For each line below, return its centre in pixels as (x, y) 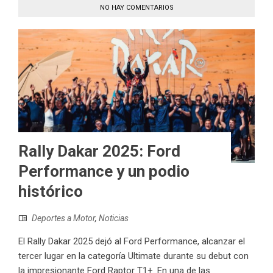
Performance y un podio (104, 172)
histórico (51, 192)
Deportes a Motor (63, 218)
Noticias (114, 218)
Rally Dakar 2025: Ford (99, 151)
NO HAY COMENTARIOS (136, 8)
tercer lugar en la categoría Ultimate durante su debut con (133, 256)
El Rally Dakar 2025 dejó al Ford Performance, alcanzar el (132, 242)
